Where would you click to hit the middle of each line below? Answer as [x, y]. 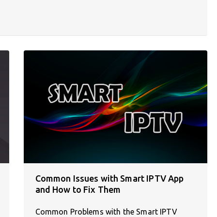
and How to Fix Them [78, 189]
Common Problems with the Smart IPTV [106, 211]
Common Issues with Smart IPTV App [109, 178]
